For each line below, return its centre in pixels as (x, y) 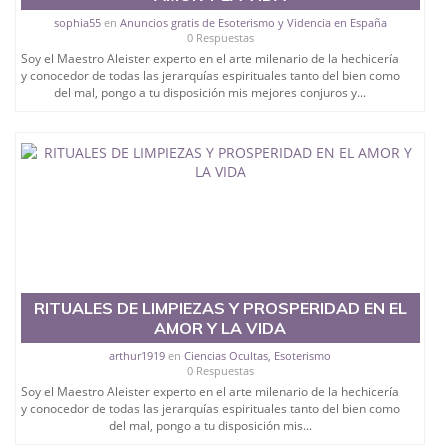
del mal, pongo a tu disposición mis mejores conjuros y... (210, 93)
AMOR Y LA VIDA (220, 328)
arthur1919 (137, 356)
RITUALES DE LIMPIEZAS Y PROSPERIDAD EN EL (220, 308)
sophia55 (77, 23)
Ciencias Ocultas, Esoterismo (258, 356)
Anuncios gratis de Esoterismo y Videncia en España (253, 23)
